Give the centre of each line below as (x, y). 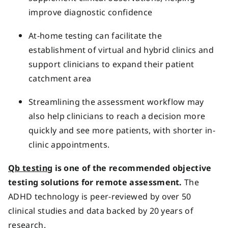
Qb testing (31, 168)
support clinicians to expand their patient (111, 64)
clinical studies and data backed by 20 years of (101, 210)
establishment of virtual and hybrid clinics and (121, 50)
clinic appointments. (70, 144)
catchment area (61, 78)
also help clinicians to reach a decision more (117, 116)
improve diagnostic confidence (92, 12)
